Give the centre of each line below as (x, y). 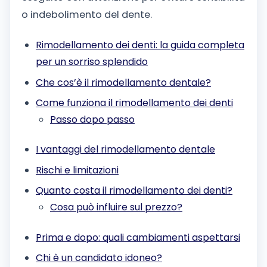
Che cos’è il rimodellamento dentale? (123, 82)
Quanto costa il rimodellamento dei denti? (134, 191)
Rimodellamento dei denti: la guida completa (140, 45)
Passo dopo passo (92, 120)
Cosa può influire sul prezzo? (116, 207)
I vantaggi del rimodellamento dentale (125, 150)
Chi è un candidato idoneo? (99, 257)
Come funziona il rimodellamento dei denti (134, 103)
